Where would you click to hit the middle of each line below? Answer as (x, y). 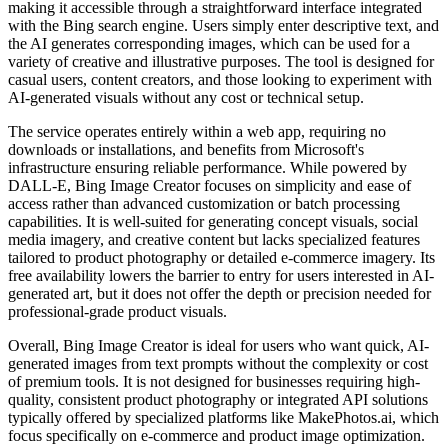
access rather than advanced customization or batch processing (204, 203)
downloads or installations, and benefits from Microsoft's (186, 149)
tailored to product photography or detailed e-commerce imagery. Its (221, 257)
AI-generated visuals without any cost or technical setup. (186, 97)
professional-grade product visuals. (117, 311)
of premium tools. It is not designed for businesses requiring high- (214, 381)
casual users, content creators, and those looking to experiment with (220, 79)
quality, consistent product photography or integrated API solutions (218, 399)
